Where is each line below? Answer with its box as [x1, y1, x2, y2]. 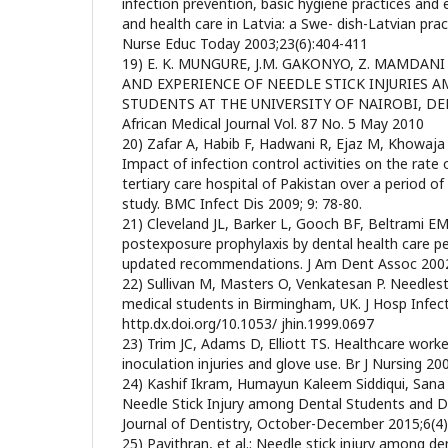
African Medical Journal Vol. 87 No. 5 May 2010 [122, 114, 424, 133]
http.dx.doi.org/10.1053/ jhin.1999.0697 [122, 314, 374, 333]
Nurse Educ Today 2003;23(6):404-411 [122, 34, 368, 53]
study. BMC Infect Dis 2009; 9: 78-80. [122, 194, 362, 213]
